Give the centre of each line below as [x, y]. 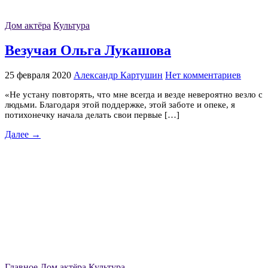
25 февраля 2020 [38, 75]
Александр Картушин [118, 75]
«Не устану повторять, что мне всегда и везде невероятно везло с [134, 94]
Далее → [23, 134]
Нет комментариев [203, 75]
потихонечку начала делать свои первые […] [92, 115]
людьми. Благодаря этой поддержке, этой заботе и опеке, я [120, 104]
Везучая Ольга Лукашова [88, 50]
